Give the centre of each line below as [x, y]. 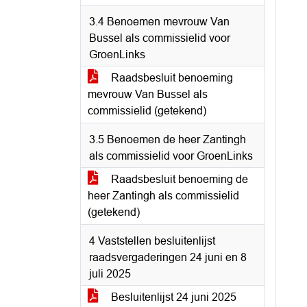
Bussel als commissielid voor [160, 38]
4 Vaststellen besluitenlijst [152, 241]
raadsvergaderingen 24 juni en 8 [168, 257]
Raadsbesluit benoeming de [178, 179]
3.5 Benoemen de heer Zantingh [168, 139]
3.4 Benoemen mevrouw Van [159, 22]
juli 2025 [110, 274]
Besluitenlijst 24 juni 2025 [172, 297]
